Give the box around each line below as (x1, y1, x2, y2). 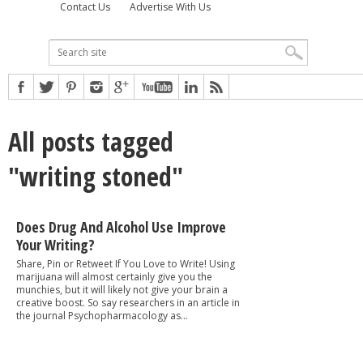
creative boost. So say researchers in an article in (16, 295, 240, 310)
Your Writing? (16, 234, 95, 254)
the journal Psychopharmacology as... (16, 308, 188, 322)
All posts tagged (8, 123, 173, 159)
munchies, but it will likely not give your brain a (16, 282, 228, 297)
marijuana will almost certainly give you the (16, 269, 212, 284)
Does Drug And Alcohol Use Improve (16, 216, 226, 237)
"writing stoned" (8, 158, 183, 194)
